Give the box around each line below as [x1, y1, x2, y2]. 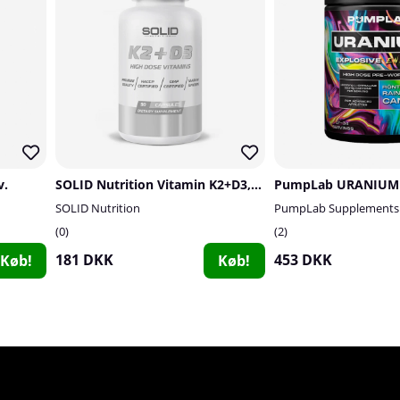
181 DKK [55, 249, 113, 270]
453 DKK [273, 249, 332, 270]
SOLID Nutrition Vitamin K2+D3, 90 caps [251, 175, 262, 193]
